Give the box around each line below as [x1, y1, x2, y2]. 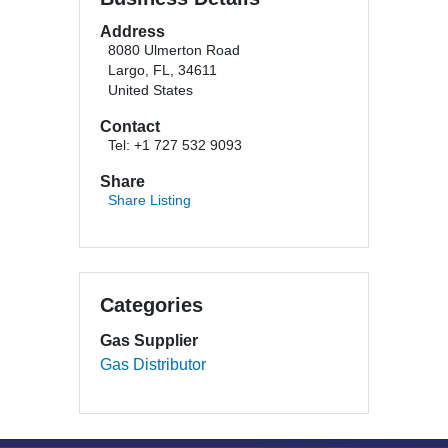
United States [108, 83, 193, 98]
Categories [100, 294, 203, 316]
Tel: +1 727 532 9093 [108, 138, 242, 153]
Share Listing [108, 193, 191, 208]
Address [100, 23, 165, 40]
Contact [100, 118, 160, 135]
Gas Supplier [100, 332, 198, 349]
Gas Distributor [100, 356, 206, 373]
